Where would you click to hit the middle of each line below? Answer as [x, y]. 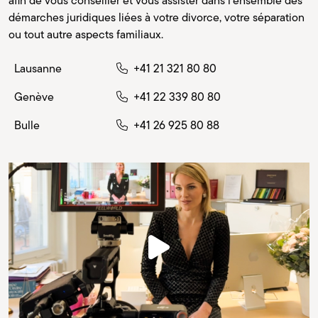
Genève [34, 97]
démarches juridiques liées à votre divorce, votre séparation [157, 17]
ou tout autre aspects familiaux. [86, 34]
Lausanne [38, 68]
